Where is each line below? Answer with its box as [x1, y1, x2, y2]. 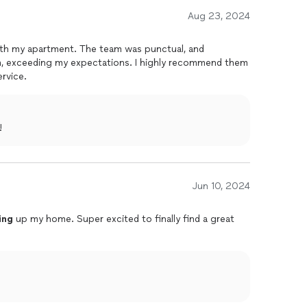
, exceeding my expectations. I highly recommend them [1, 57, 248, 69]
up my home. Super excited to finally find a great [13, 213, 234, 225]
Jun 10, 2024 [193, 180, 250, 192]
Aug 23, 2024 [188, 10, 250, 22]
